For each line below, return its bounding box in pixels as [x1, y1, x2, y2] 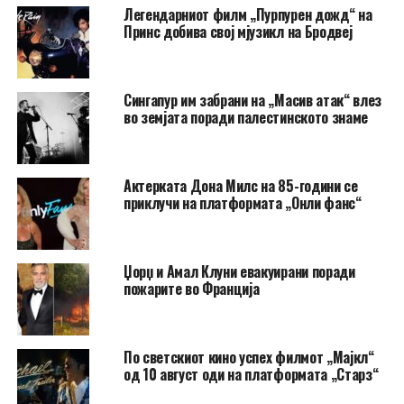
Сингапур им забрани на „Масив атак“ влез [123, 88, 382, 111]
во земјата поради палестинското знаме [123, 106, 369, 128]
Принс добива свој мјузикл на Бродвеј [123, 20, 353, 42]
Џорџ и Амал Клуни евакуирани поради [123, 260, 355, 282]
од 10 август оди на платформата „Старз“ [123, 363, 379, 385]
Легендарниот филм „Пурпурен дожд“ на [123, 3, 372, 25]
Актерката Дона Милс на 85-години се [123, 174, 358, 197]
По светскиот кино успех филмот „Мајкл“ [123, 345, 374, 368]
